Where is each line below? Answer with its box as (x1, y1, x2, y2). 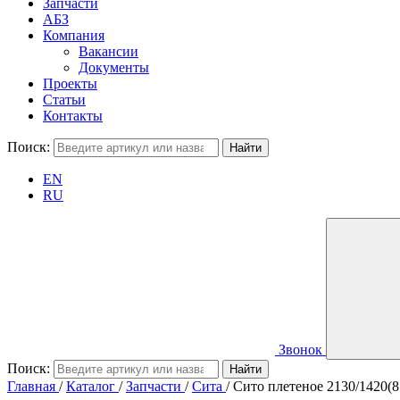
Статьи (43, 92, 86, 107)
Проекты (43, 76, 97, 91)
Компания (43, 28, 104, 43)
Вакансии (79, 44, 138, 59)
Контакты (43, 108, 103, 123)
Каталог (66, 379, 115, 394)
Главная (7, 379, 55, 394)
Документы (79, 60, 149, 75)
